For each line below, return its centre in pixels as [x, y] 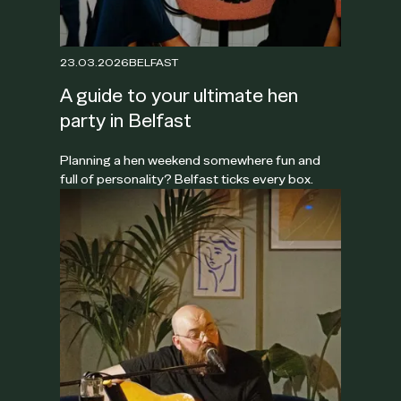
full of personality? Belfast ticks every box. [187, 179]
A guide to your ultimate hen [179, 96]
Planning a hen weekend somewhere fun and [191, 161]
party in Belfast [126, 121]
